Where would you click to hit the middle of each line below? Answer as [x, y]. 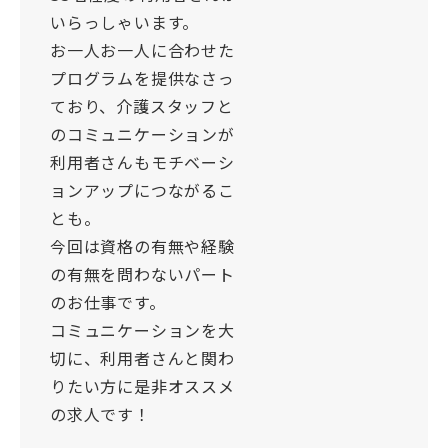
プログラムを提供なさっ [142, 79]
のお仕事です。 [108, 303]
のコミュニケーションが [142, 135]
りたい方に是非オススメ [142, 387]
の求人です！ [100, 415]
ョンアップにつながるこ [142, 191]
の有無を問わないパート [142, 275]
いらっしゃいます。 [125, 23]
